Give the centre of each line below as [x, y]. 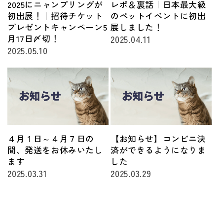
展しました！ [137, 27]
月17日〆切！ [34, 38]
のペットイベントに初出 [158, 16]
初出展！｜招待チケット [55, 16]
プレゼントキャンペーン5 [57, 27]
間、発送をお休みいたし [55, 150]
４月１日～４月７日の [51, 139]
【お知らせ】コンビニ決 [158, 139]
